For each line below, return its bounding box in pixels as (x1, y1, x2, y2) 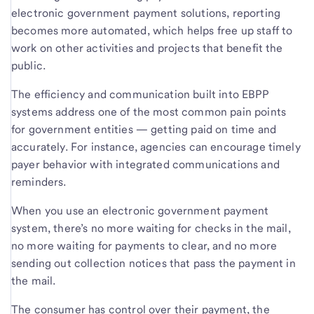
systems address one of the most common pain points (11, 104, 287, 118)
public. (11, 58, 46, 72)
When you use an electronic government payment (11, 203, 269, 217)
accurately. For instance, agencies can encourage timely (11, 139, 301, 153)
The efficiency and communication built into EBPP (11, 87, 268, 101)
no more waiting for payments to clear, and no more (11, 238, 278, 252)
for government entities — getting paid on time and (11, 122, 277, 136)
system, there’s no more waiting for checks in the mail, (11, 221, 291, 235)
